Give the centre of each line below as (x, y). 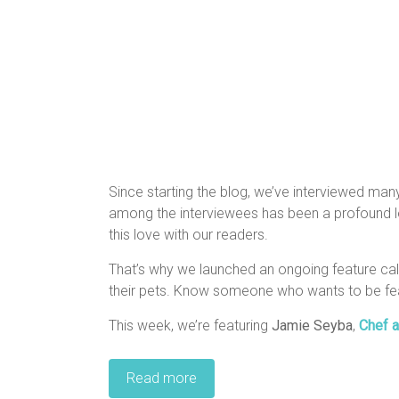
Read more (162, 378)
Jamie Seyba (312, 326)
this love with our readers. (188, 235)
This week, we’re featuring (190, 326)
